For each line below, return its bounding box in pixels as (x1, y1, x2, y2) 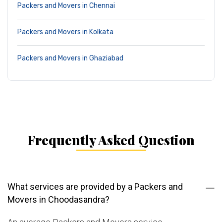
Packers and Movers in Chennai (17, 1, 115, 10)
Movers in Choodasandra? (7, 194, 110, 205)
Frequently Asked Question (27, 131, 195, 149)
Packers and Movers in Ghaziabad (17, 54, 123, 63)
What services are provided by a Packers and (7, 181, 183, 192)
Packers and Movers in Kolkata (17, 28, 113, 37)
